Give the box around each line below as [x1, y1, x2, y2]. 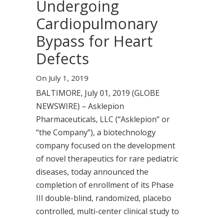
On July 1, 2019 [36, 73, 91, 83]
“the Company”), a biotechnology [36, 127, 156, 138]
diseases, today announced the [36, 166, 148, 177]
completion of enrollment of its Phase [36, 180, 174, 190]
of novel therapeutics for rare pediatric [36, 153, 178, 164]
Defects [36, 49, 89, 69]
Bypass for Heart [36, 31, 153, 51]
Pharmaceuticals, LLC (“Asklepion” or [36, 114, 170, 125]
